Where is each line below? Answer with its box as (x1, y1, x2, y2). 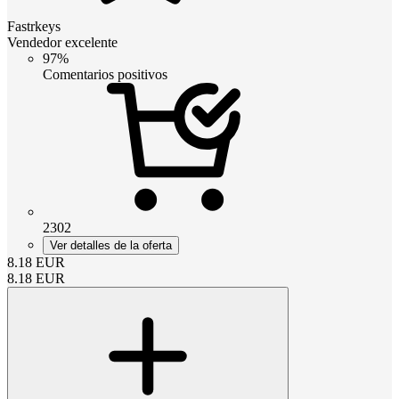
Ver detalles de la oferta (50, 238, 172, 252)
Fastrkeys (7, 18, 61, 34)
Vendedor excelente (7, 34, 118, 50)
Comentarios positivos (43, 66, 167, 82)
